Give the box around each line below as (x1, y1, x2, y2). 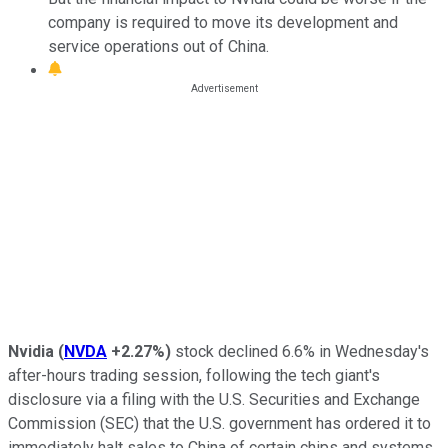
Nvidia (8, 341, 54, 361)
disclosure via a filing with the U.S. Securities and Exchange (8, 389, 420, 409)
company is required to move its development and (48, 12, 398, 32)
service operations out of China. (48, 36, 269, 56)
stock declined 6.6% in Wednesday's (171, 341, 429, 361)
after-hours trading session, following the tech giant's (8, 365, 380, 385)
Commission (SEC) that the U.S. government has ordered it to (8, 413, 431, 433)
